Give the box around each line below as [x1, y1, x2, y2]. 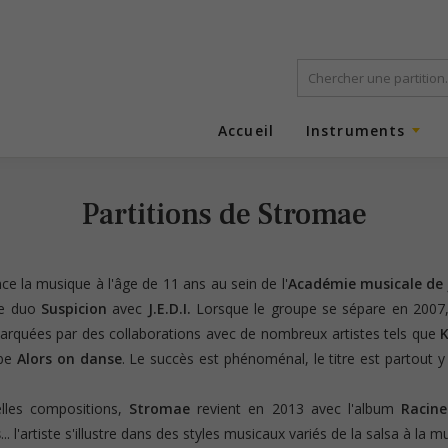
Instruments [305, 120, 406, 140]
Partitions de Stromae [81, 194, 367, 234]
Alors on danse [17, 348, 122, 368]
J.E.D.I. [147, 298, 191, 318]
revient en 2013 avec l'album [190, 398, 401, 418]
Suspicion [41, 298, 107, 318]
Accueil [218, 120, 274, 140]
